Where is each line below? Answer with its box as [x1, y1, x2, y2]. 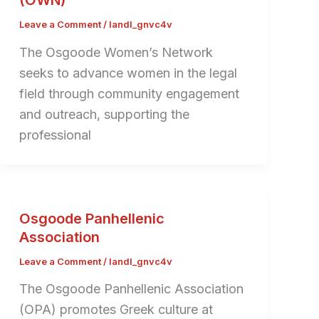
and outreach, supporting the [19, 106, 189, 122]
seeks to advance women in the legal [19, 65, 237, 80]
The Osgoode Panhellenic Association [19, 281, 244, 297]
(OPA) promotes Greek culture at [19, 302, 213, 318]
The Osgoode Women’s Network [19, 44, 213, 60]
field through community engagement [19, 85, 239, 101]
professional [19, 127, 91, 142]
